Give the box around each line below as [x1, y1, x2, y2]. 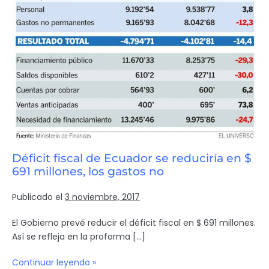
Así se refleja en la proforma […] [12, 230, 145, 243]
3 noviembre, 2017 [65, 190, 140, 203]
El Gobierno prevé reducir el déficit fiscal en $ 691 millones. [12, 216, 256, 229]
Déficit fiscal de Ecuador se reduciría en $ [12, 151, 252, 165]
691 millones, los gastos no [12, 164, 164, 178]
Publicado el [12, 190, 62, 203]
